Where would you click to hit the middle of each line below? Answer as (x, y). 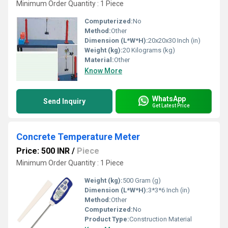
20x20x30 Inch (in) (174, 40)
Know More (103, 71)
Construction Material (161, 219)
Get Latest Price (171, 105)
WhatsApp (169, 98)
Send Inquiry (64, 101)
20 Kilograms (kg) (149, 50)
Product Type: (107, 219)
